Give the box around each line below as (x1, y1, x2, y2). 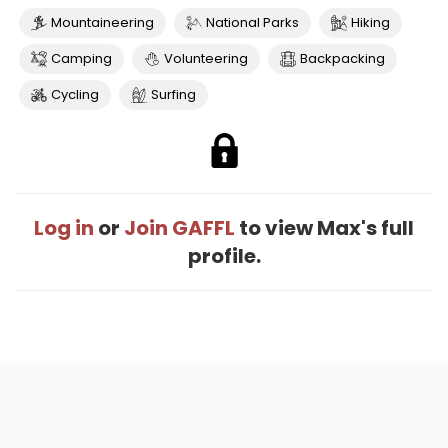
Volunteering (164, 49, 248, 68)
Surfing (151, 85, 196, 104)
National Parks (206, 13, 299, 32)
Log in (34, 214, 94, 242)
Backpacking (300, 49, 385, 68)
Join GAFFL (124, 214, 235, 242)
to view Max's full (235, 214, 414, 242)
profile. (187, 242, 261, 270)
